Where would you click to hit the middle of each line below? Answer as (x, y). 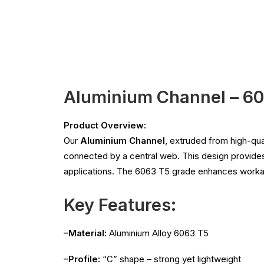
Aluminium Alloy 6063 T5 (158, 233)
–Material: (85, 233)
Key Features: (120, 205)
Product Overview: (105, 125)
